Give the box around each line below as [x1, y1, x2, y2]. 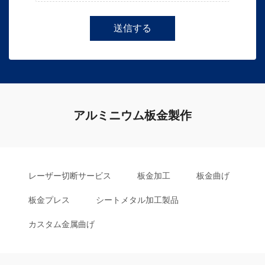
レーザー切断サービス [28, 170, 111, 181]
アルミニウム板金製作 [73, 108, 192, 122]
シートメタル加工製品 [96, 195, 179, 205]
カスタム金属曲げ [28, 219, 95, 230]
